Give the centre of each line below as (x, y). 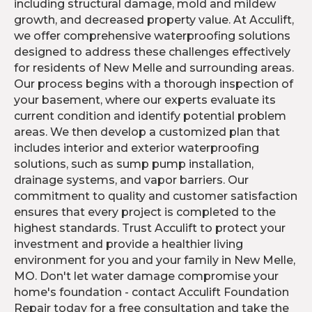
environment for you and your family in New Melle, (155, 260)
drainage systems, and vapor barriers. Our (131, 180)
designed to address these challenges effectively (152, 52)
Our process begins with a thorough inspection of (154, 84)
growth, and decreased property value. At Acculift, (154, 20)
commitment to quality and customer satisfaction (156, 196)
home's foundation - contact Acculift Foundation (151, 292)
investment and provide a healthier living (128, 244)
